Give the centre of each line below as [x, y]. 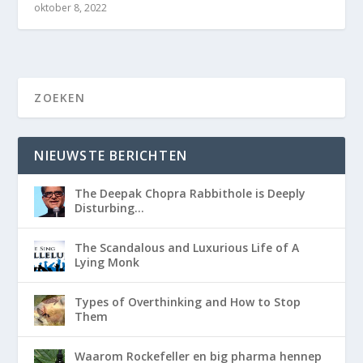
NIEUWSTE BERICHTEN [111, 156]
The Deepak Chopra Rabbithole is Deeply [190, 194]
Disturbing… [110, 208]
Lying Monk [107, 263]
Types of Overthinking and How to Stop [188, 302]
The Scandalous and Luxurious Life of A [187, 248]
